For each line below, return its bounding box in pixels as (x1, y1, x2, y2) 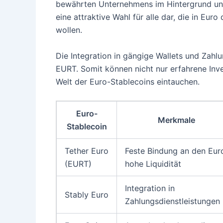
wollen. (56, 25, 82, 35)
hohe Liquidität (125, 159, 181, 169)
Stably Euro (65, 190, 109, 200)
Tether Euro (65, 146, 109, 156)
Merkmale (157, 115, 195, 125)
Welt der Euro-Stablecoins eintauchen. (56, 76, 200, 87)
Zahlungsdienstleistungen (125, 196, 220, 207)
